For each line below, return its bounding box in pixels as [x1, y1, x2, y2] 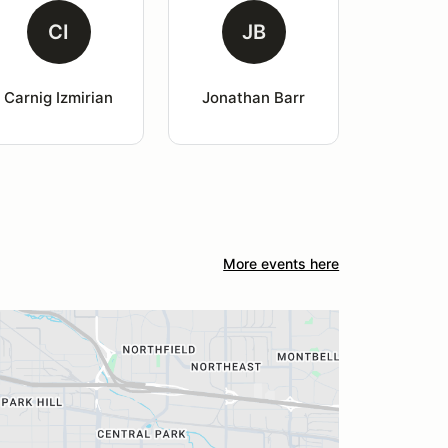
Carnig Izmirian [4, 88, 114, 107]
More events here [223, 255, 340, 272]
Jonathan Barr [202, 88, 306, 107]
